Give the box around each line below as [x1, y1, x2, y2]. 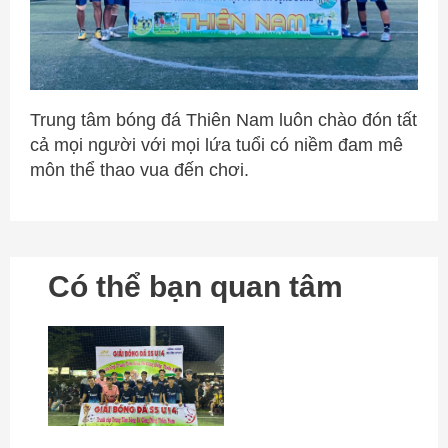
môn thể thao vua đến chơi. [29, 159, 249, 180]
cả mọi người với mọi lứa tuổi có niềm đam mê [29, 134, 403, 155]
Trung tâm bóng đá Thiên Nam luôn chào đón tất [29, 109, 417, 130]
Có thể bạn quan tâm [48, 269, 344, 303]
